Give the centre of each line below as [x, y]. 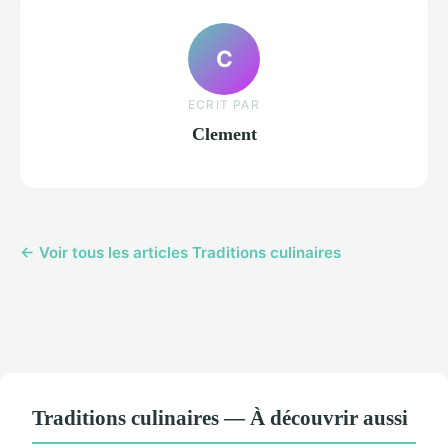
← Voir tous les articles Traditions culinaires [180, 253]
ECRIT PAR [224, 104]
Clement [224, 133]
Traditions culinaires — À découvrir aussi [220, 418]
